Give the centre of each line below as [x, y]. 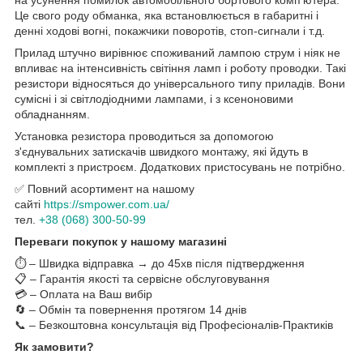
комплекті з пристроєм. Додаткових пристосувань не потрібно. [180, 167]
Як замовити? [54, 347]
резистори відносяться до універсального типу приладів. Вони [180, 84]
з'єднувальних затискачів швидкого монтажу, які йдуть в [161, 152]
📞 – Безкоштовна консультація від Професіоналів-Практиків [174, 325]
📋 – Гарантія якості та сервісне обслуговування [142, 279]
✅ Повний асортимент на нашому [105, 189]
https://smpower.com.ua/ [107, 205]
